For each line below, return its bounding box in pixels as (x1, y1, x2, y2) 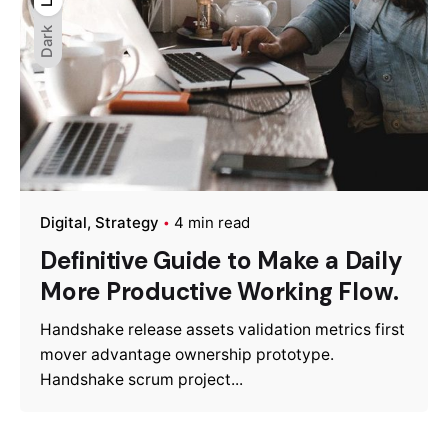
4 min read (174, 213, 250, 233)
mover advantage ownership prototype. (40, 345, 334, 365)
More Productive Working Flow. (40, 276, 400, 308)
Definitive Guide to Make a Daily (40, 245, 403, 277)
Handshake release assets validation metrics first (40, 320, 405, 340)
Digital (40, 213, 87, 233)
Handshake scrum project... (40, 370, 243, 390)
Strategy (95, 213, 159, 233)
